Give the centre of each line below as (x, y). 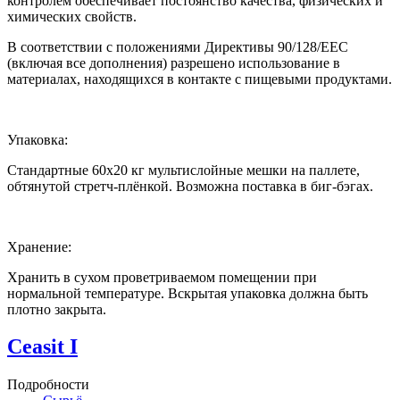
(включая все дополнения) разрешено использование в (174, 62)
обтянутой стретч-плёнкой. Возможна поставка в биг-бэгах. (190, 186)
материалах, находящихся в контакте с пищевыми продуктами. (200, 79)
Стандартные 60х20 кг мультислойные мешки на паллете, (183, 170)
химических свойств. (72, 16)
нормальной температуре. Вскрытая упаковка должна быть (187, 293)
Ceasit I (42, 347)
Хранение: (39, 246)
